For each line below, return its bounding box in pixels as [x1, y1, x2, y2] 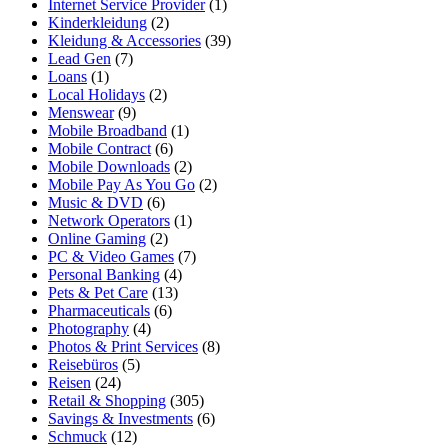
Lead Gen [48, 50, 111, 68]
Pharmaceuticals [48, 302, 150, 320]
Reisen [48, 374, 91, 392]
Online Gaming [48, 230, 146, 248]
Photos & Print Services [48, 338, 198, 356]
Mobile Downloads [48, 158, 170, 176]
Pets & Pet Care [48, 284, 148, 302]
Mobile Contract [48, 140, 151, 158]
